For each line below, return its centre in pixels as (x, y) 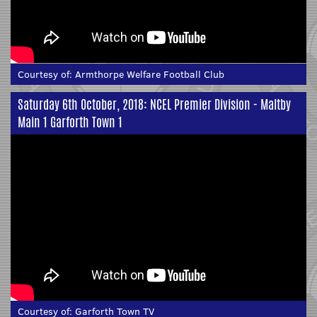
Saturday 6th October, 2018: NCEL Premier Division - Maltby (154, 104)
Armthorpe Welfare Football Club (150, 74)
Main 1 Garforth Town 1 (70, 121)
